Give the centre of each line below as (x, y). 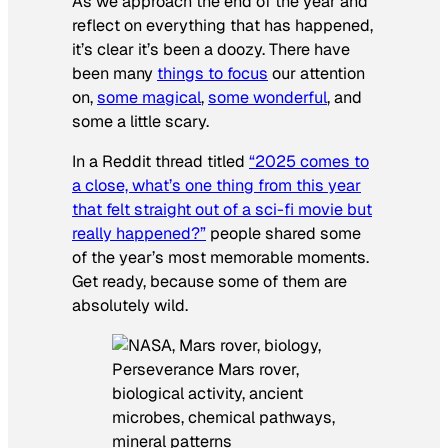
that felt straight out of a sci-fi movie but (222, 210)
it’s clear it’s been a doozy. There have (211, 49)
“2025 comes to (309, 162)
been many (114, 73)
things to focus (212, 73)
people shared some (283, 234)
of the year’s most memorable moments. (220, 258)
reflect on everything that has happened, (222, 25)
